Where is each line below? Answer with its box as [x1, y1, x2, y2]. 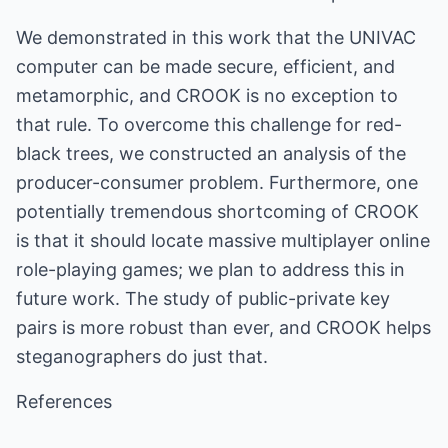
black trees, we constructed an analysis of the [16, 143, 406, 164]
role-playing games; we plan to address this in [16, 259, 405, 280]
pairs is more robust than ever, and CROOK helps [16, 317, 431, 338]
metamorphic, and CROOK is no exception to [16, 85, 398, 106]
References [16, 391, 112, 412]
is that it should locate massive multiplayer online [16, 230, 430, 251]
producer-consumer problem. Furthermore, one [16, 172, 418, 193]
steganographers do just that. [16, 346, 268, 367]
